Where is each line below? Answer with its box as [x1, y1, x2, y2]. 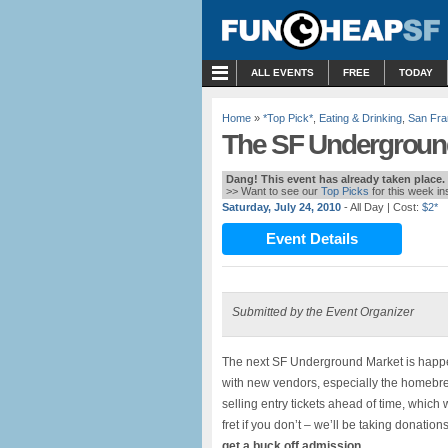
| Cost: [384, 201, 419, 213]
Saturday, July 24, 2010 [222, 201, 341, 213]
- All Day [344, 201, 384, 213]
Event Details [266, 230, 358, 247]
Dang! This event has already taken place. [226, 173, 445, 185]
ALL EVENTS [251, 67, 314, 78]
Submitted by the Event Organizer [232, 305, 414, 319]
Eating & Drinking [319, 112, 402, 124]
